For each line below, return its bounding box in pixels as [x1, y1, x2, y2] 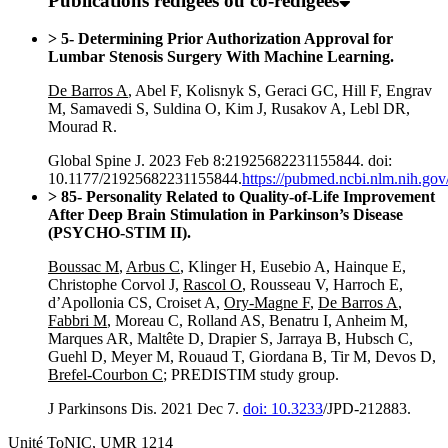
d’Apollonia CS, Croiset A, [48, 294, 224, 312]
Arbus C [126, 258, 180, 276]
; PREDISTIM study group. [163, 366, 339, 384]
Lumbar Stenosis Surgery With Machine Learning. [48, 48, 394, 66]
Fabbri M [48, 312, 107, 330]
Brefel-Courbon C [48, 366, 163, 384]
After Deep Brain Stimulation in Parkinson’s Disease [48, 206, 403, 224]
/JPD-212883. [323, 400, 411, 418]
